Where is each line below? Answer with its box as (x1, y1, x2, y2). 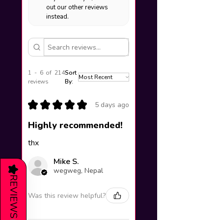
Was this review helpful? (28, 191, 106, 200)
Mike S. (54, 156, 79, 167)
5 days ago (95, 100, 129, 110)
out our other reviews (46, 3, 109, 12)
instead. (46, 12, 69, 21)
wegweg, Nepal (54, 166, 103, 176)
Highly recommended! (28, 119, 123, 132)
